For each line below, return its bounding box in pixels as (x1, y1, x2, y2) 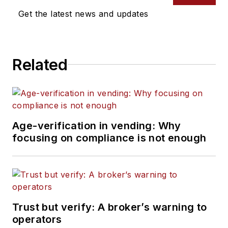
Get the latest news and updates (18, 8, 149, 19)
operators (12, 213, 62, 225)
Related (12, 55, 68, 74)
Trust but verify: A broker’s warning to (12, 201, 207, 213)
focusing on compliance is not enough (12, 131, 207, 144)
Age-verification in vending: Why (12, 119, 181, 132)
